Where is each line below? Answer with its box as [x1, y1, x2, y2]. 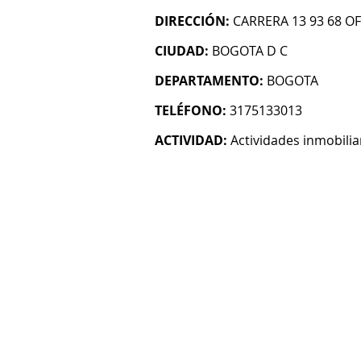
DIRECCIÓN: [155, 12, 230, 30]
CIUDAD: [155, 42, 209, 60]
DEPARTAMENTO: [155, 72, 263, 89]
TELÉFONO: [155, 102, 226, 119]
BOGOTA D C [212, 42, 288, 60]
